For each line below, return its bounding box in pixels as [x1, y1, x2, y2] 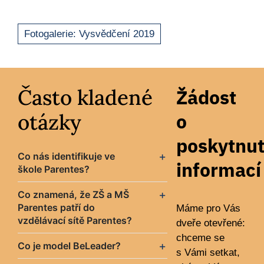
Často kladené [17, 84, 153, 111]
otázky [17, 109, 81, 136]
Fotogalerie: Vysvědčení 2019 [24, 28, 154, 39]
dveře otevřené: [176, 217, 245, 229]
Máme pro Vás [176, 203, 240, 214]
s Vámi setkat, [176, 247, 240, 259]
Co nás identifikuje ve [17, 150, 115, 163]
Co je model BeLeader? [17, 240, 121, 252]
